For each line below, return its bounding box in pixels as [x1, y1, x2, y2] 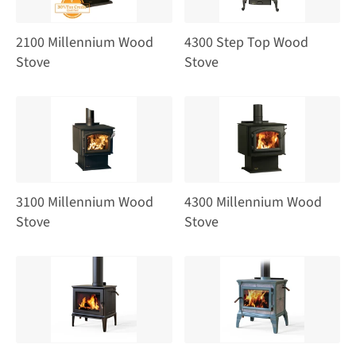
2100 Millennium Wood [16, 32, 153, 52]
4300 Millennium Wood [184, 192, 322, 213]
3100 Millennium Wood [16, 192, 153, 213]
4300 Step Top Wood [184, 32, 308, 52]
